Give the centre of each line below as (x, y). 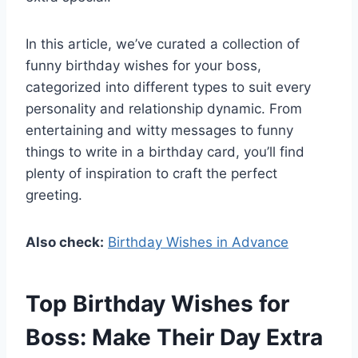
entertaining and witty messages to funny (159, 131)
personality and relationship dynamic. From (164, 109)
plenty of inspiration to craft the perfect (151, 174)
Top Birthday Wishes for (157, 304)
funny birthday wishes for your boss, (143, 66)
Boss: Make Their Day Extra (174, 338)
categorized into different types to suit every (168, 88)
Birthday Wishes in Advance (198, 243)
